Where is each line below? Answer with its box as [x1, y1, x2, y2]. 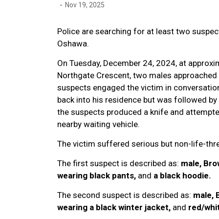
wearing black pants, [57, 170, 138, 180]
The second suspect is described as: [57, 190, 193, 200]
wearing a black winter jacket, [57, 202, 173, 212]
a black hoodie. [152, 170, 211, 180]
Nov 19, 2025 [65, 1, 105, 9]
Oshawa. [57, 38, 89, 48]
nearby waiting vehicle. [57, 119, 140, 129]
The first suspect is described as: [57, 158, 181, 168]
